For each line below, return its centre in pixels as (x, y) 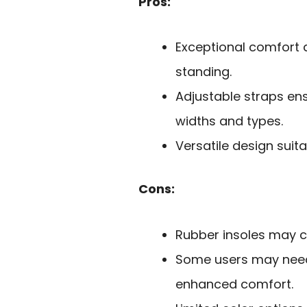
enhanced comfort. (234, 284)
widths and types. (229, 121)
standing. (204, 72)
